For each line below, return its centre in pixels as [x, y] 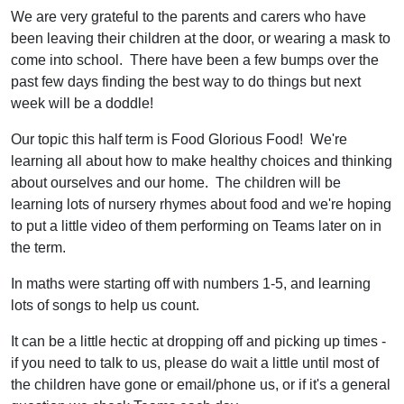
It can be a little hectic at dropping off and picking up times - [198, 341]
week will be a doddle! [82, 103]
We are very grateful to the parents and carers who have [188, 17]
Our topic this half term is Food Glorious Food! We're [179, 139]
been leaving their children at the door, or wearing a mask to [201, 38]
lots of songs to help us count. [110, 305]
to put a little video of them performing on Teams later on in [196, 226]
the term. [42, 248]
